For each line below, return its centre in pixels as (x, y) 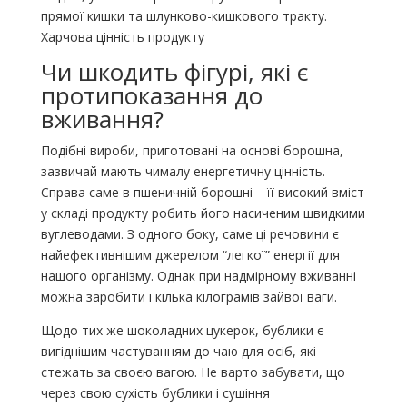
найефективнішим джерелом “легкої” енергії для (190, 255)
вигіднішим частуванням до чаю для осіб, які (178, 352)
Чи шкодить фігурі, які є (174, 72)
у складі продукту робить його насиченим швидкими (203, 213)
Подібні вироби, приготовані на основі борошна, (192, 151)
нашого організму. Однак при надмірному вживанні (198, 276)
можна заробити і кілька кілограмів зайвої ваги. (189, 297)
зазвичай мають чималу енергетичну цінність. (183, 172)
